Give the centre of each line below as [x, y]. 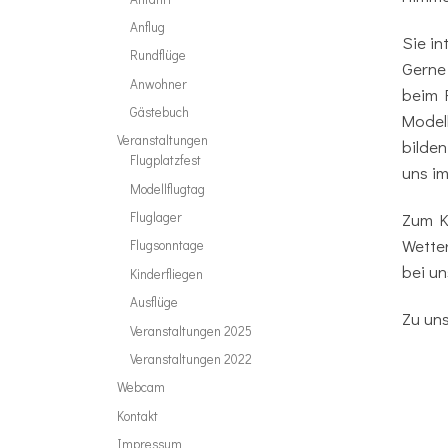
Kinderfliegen [167, 273]
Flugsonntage [167, 245]
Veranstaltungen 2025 [191, 330]
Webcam [141, 387]
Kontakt [137, 415]
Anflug [148, 26]
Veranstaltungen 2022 [191, 358]
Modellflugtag [168, 188]
